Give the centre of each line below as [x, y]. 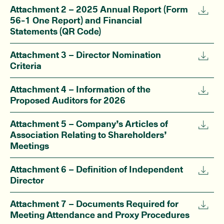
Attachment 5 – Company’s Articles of [89, 124]
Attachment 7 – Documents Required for [94, 204]
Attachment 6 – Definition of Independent [96, 169]
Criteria [26, 66]
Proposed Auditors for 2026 [68, 100]
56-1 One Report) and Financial [76, 20]
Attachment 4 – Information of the [80, 89]
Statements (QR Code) [55, 31]
